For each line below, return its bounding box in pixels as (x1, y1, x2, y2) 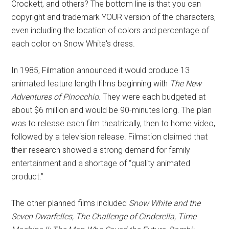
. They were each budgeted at (99, 92, 206, 102)
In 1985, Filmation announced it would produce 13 (11, 65, 190, 75)
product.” (11, 172, 44, 181)
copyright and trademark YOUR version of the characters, (11, 12, 216, 22)
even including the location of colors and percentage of (11, 26, 210, 35)
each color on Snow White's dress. (11, 39, 135, 49)
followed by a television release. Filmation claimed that (11, 132, 208, 142)
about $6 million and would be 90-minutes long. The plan (11, 105, 212, 115)
